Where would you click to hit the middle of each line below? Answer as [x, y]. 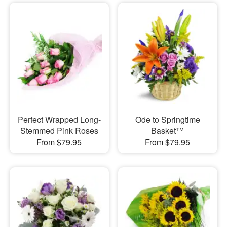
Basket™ [168, 131]
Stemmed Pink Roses [59, 131]
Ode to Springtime [167, 120]
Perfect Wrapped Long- [59, 120]
